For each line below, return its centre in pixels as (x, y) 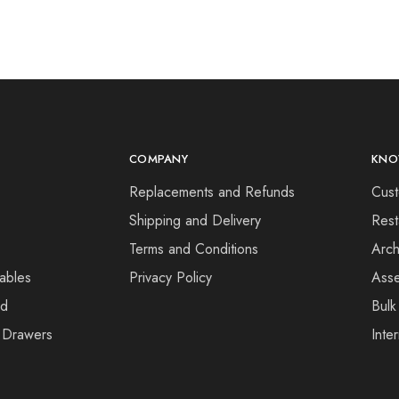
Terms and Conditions (194, 249)
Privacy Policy (171, 277)
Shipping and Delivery (195, 220)
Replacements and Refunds (212, 192)
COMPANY (159, 159)
